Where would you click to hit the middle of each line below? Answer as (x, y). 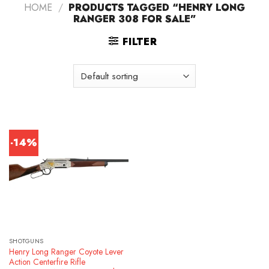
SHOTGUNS (26, 241)
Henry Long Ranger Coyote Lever (66, 251)
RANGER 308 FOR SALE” (134, 19)
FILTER (140, 42)
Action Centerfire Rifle (47, 261)
